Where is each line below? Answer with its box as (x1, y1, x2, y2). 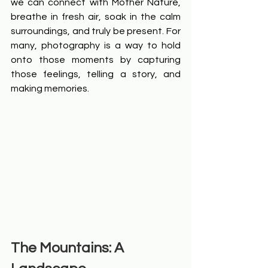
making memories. (11, 84, 89, 93)
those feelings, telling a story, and (11, 69, 181, 79)
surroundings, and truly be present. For (11, 26, 181, 36)
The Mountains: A (11, 240, 127, 256)
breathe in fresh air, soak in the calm (11, 12, 181, 22)
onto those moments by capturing (11, 55, 181, 65)
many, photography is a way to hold (11, 41, 181, 50)
